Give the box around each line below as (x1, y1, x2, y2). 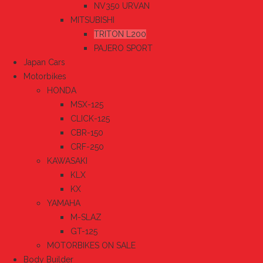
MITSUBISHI (70, 15, 114, 25)
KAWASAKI (47, 156, 87, 166)
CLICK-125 (70, 114, 110, 124)
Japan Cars (23, 58, 65, 68)
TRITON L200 (94, 29, 146, 39)
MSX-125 (70, 100, 103, 110)
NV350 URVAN (94, 1, 150, 11)
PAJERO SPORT (94, 43, 153, 53)
